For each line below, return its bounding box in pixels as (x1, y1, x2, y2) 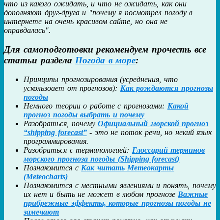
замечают (24, 207, 59, 216)
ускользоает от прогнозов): (24, 83, 120, 92)
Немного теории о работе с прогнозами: (24, 101, 167, 110)
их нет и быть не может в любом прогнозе (24, 190, 178, 198)
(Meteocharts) (24, 172, 68, 181)
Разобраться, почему (24, 119, 98, 128)
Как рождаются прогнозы (120, 83, 214, 92)
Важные (178, 190, 208, 198)
